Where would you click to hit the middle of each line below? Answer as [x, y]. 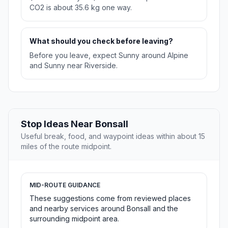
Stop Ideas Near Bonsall [75, 124]
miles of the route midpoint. [66, 147]
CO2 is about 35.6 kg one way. [81, 8]
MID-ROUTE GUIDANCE [65, 185]
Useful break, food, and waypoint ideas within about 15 [113, 136]
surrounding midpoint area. [74, 219]
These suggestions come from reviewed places [110, 198]
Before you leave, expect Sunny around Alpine [109, 55]
